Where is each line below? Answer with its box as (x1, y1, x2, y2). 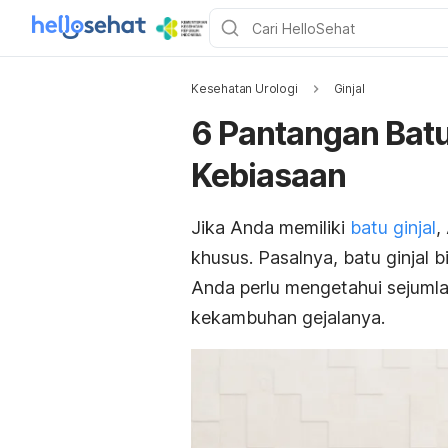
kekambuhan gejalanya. (191, 307, 385, 328)
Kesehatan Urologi (191, 81, 298, 96)
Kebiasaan (191, 156, 346, 195)
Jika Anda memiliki (191, 217, 350, 238)
